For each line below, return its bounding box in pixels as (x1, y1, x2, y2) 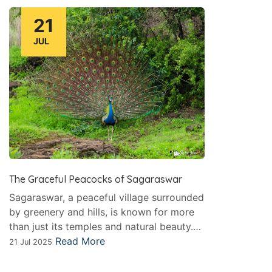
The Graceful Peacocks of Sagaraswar (9, 173, 182, 186)
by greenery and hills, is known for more (9, 206, 194, 219)
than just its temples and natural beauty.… (9, 220, 201, 233)
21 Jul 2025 (9, 237, 52, 247)
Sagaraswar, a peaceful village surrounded (9, 191, 204, 204)
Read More (55, 235, 105, 248)
